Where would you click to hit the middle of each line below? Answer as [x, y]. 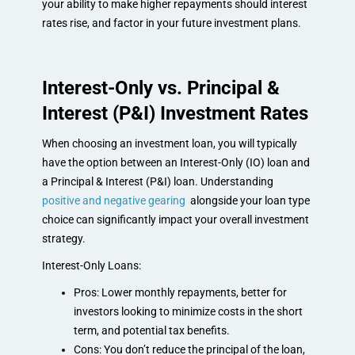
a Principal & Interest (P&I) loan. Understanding [157, 181]
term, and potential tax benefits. [151, 330]
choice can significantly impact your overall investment [175, 219]
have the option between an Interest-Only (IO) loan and [176, 162]
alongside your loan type [247, 200]
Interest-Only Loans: [91, 265]
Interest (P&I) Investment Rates [175, 113]
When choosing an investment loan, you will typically [169, 143]
